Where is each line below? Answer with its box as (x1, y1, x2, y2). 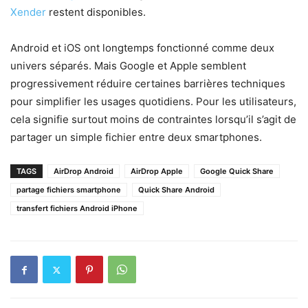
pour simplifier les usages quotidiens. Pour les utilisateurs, (10, 95, 296, 109)
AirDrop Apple (131, 166, 183, 177)
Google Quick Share (200, 166, 274, 177)
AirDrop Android (54, 166, 113, 177)
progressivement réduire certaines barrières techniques (10, 77, 285, 91)
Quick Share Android (138, 185, 214, 195)
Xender (10, 5, 46, 19)
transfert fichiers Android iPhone (16, 203, 137, 214)
